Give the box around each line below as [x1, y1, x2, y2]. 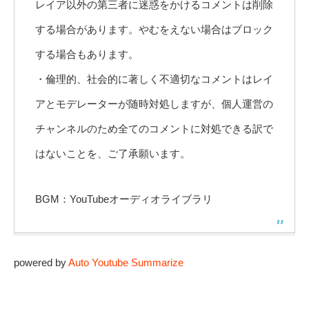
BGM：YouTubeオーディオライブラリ [35, 193, 212, 206]
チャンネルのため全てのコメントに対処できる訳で [35, 123, 273, 135]
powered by [14, 257, 68, 269]
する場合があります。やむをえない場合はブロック [35, 23, 273, 36]
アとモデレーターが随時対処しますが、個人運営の [35, 98, 273, 110]
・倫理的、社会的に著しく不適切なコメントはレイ [35, 73, 273, 86]
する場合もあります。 [35, 48, 139, 61]
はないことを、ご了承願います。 [35, 148, 190, 160]
